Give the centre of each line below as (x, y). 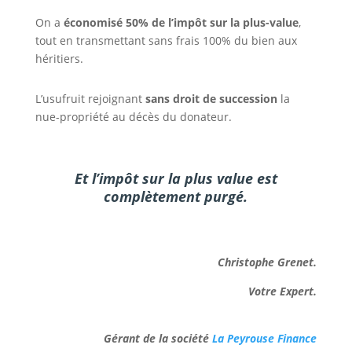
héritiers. (59, 58)
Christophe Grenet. (268, 262)
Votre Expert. (283, 291)
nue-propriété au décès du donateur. (133, 116)
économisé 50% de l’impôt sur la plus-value (181, 22)
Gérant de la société (158, 338)
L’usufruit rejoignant (90, 98)
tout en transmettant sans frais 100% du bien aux (166, 40)
